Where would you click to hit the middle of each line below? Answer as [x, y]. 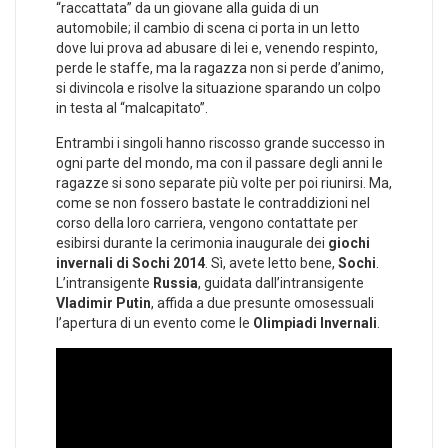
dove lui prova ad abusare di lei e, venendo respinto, [217, 48]
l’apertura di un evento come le [154, 323]
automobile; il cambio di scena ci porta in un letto [208, 28]
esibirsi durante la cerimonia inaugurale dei [192, 243]
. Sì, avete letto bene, [271, 263]
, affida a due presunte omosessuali [262, 303]
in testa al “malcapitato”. [132, 108]
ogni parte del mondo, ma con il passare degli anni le [219, 163]
